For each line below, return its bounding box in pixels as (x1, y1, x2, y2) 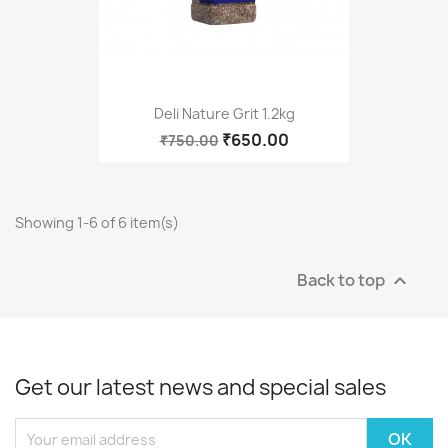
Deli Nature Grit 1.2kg (153, 104, 295, 124)
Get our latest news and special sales (15, 373, 386, 403)
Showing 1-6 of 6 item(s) (15, 213, 179, 233)
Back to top (297, 268, 388, 291)
